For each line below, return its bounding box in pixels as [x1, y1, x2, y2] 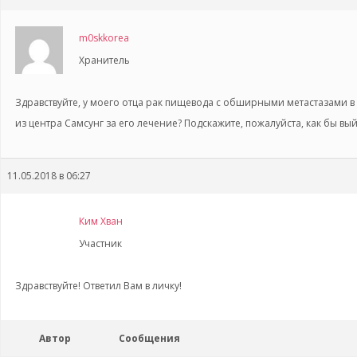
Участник [79, 237, 122, 250]
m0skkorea [79, 31, 129, 45]
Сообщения [119, 331, 180, 345]
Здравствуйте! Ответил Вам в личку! [15, 279, 182, 292]
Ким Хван [79, 214, 123, 228]
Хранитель [79, 53, 130, 67]
